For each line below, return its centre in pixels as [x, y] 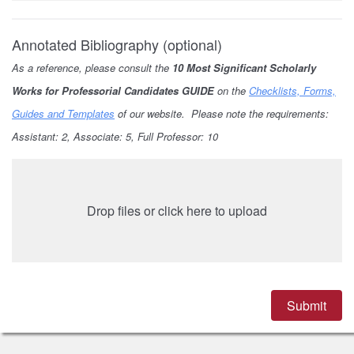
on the [232, 90]
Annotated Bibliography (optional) [117, 44]
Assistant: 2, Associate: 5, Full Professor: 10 [117, 136]
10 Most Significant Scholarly [244, 67]
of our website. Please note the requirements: [222, 113]
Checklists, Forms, [292, 90]
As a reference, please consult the [92, 67]
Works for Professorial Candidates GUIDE [113, 90]
